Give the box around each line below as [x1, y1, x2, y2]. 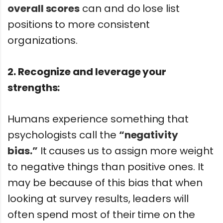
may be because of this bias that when [7, 175, 203, 190]
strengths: [7, 81, 60, 95]
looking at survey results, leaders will [7, 191, 189, 206]
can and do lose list [80, 1, 180, 16]
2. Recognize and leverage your [7, 65, 167, 79]
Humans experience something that [7, 111, 189, 126]
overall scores [7, 1, 80, 16]
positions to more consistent [7, 17, 150, 32]
